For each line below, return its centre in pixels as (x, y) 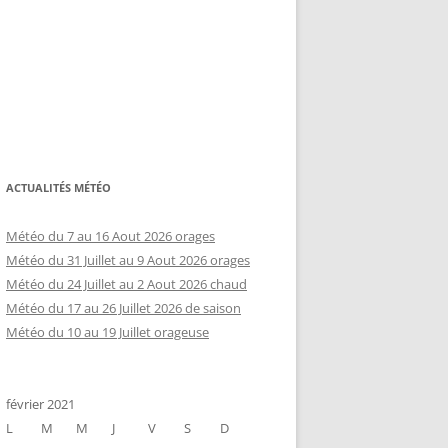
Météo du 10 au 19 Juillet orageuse (107, 332)
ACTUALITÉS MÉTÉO (58, 187)
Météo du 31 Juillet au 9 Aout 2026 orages (128, 260)
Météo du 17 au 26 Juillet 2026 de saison (123, 308)
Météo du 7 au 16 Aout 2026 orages (110, 236)
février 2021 (40, 404)
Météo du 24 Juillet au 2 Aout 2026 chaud (126, 284)
